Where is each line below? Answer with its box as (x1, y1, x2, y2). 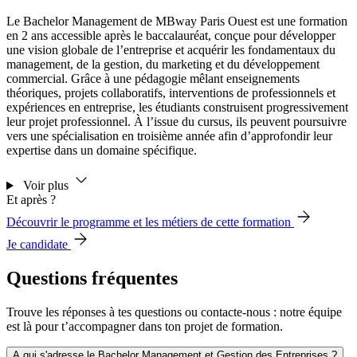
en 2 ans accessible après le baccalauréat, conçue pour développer (6, 29, 335, 43)
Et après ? (6, 193, 56, 207)
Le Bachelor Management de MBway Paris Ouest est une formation (6, 14, 347, 29)
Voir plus (22, 178, 72, 193)
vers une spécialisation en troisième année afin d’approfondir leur (6, 129, 332, 143)
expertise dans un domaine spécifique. (6, 143, 197, 158)
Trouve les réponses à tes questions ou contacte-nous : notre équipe (6, 305, 342, 320)
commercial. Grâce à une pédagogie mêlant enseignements (6, 72, 300, 86)
